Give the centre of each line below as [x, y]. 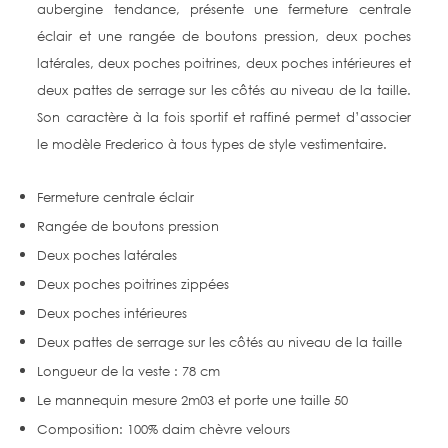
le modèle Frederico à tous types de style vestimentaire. [212, 144]
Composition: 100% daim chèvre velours [164, 429]
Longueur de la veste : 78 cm [129, 371]
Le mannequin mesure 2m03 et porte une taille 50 [193, 400]
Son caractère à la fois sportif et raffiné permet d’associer [224, 117]
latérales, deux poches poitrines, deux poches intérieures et [224, 63]
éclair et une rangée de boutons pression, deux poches [224, 36]
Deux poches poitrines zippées [133, 284]
